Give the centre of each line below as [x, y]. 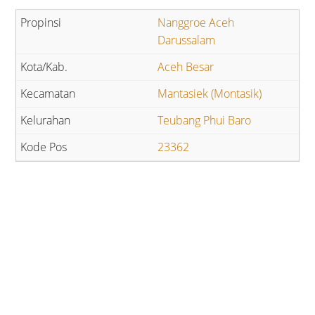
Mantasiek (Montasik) [210, 94]
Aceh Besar [186, 67]
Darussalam [186, 40]
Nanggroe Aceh [196, 23]
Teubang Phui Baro [204, 121]
